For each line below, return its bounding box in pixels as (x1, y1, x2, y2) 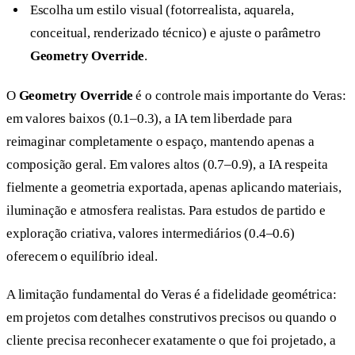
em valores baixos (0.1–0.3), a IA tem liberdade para (6, 110, 292, 126)
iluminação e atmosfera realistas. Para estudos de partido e (6, 202, 326, 218)
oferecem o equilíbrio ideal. (6, 248, 158, 264)
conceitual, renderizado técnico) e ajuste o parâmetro (29, 25, 321, 40)
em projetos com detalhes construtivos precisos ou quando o (6, 309, 337, 325)
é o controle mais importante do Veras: (132, 87, 346, 103)
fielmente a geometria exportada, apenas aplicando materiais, (6, 179, 342, 195)
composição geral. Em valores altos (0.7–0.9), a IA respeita (6, 156, 328, 172)
